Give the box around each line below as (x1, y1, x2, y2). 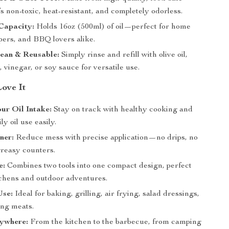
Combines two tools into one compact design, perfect (5, 162, 192, 170)
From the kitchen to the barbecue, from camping (28, 218, 202, 226)
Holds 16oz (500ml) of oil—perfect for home (34, 23, 191, 31)
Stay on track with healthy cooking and (52, 106, 193, 114)
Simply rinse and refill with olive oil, (59, 51, 188, 59)
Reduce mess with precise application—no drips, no (14, 134, 198, 142)
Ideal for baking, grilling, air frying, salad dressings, (13, 190, 200, 198)
